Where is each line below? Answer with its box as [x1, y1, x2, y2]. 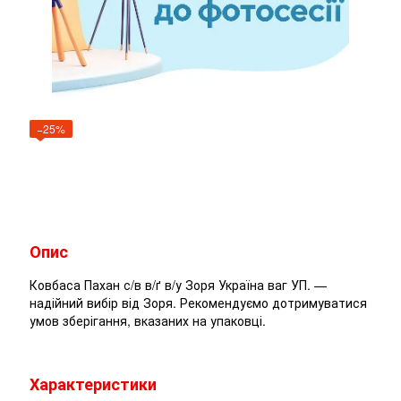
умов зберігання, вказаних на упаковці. [30, 311, 266, 330]
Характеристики [30, 372, 157, 397]
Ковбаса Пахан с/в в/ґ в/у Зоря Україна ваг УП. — [30, 276, 327, 294]
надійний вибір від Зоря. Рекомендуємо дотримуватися [30, 294, 367, 312]
